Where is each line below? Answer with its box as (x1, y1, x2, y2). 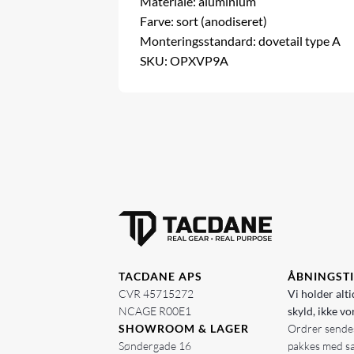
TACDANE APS (119, 269, 202, 283)
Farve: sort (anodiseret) (140, 13, 268, 29)
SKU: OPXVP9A (140, 53, 229, 69)
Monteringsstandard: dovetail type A (140, 33, 341, 49)
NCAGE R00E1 (119, 303, 191, 318)
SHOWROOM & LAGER (119, 321, 249, 335)
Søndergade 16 (119, 338, 191, 352)
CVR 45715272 (119, 286, 194, 300)
